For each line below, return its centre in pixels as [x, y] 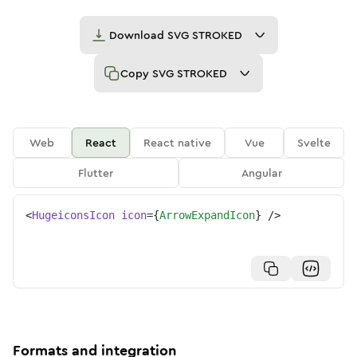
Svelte [314, 143]
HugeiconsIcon [73, 215]
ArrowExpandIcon [207, 215]
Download [138, 35]
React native [178, 143]
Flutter [96, 173]
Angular [261, 173]
